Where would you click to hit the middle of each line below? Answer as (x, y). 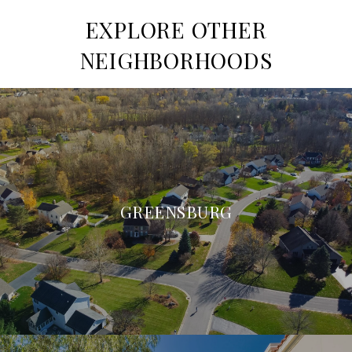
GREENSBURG (176, 211)
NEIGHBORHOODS (176, 60)
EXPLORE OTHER (176, 30)
